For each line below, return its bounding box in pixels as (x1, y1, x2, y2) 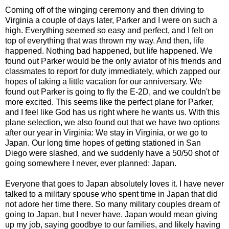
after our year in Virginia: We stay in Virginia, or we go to (5, 128, 208, 137)
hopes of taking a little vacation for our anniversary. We (5, 77, 202, 86)
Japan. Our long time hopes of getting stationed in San (5, 138, 201, 147)
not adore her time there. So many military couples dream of (5, 199, 220, 209)
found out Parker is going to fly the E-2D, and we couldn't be (5, 87, 221, 96)
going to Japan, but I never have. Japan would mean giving (5, 210, 218, 219)
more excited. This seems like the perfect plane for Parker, (5, 97, 214, 106)
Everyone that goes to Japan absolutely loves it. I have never (5, 179, 224, 188)
